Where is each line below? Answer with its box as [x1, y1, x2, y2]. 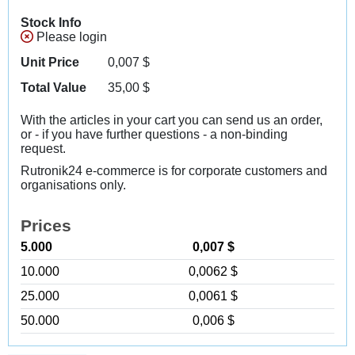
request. [21, 142, 66, 155]
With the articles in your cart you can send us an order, [21, 113, 323, 127]
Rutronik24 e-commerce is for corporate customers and [21, 164, 327, 177]
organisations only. [21, 178, 126, 192]
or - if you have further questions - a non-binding [21, 128, 288, 141]
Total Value [21, 81, 86, 94]
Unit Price [21, 55, 79, 69]
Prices [21, 216, 71, 235]
